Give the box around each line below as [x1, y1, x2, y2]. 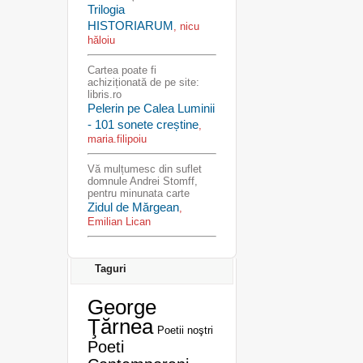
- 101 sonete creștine [87, 117, 199, 131]
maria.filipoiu [87, 133, 147, 145]
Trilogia [87, 2, 125, 16]
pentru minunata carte [87, 187, 190, 199]
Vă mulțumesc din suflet [87, 163, 202, 175]
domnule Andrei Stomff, [87, 175, 198, 187]
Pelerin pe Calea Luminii [87, 101, 215, 115]
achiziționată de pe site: [87, 76, 199, 88]
